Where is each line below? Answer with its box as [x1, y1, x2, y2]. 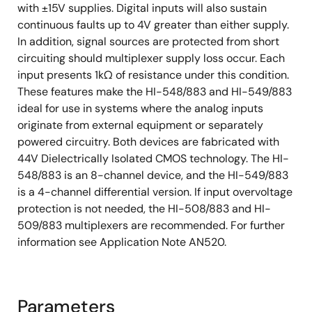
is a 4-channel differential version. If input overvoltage [17, 184, 292, 199]
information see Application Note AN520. [17, 234, 226, 249]
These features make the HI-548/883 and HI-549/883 [17, 84, 292, 99]
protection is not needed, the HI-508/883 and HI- [17, 201, 271, 216]
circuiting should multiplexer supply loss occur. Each [17, 50, 285, 65]
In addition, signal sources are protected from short [17, 33, 279, 49]
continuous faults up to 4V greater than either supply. [17, 17, 289, 32]
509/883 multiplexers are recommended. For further [17, 217, 285, 233]
